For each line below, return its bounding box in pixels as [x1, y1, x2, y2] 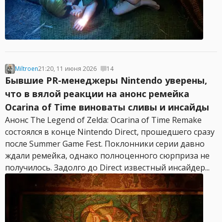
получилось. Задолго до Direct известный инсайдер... [5, 162, 210, 173]
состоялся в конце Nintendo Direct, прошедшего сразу [5, 126, 215, 137]
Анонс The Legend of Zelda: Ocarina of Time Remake [5, 114, 202, 125]
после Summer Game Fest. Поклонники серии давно [5, 138, 205, 149]
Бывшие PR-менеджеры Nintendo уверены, [5, 74, 207, 86]
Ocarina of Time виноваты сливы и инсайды [5, 101, 209, 113]
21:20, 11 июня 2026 [38, 64, 97, 73]
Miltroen [15, 64, 38, 73]
